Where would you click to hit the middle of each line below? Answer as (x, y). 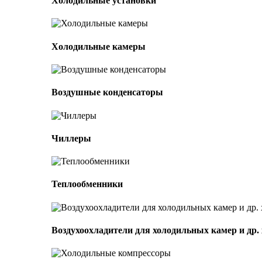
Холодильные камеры (99, 46)
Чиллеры (71, 138)
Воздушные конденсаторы (107, 92)
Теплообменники (87, 184)
